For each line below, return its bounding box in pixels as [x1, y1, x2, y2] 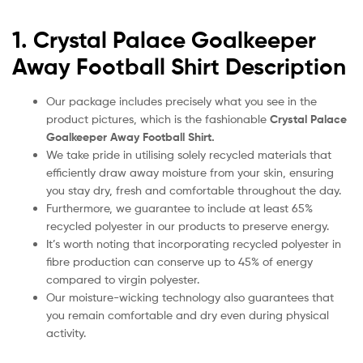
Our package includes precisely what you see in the [46, 93, 317, 108]
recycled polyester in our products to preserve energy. [46, 218, 329, 233]
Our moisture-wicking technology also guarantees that [46, 289, 334, 304]
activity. [46, 325, 86, 340]
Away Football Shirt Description [12, 52, 346, 80]
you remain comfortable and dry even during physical [46, 307, 329, 322]
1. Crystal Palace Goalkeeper [12, 25, 316, 53]
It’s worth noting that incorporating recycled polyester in [46, 236, 341, 250]
